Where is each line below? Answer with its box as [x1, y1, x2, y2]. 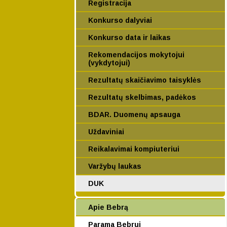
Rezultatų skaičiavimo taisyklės [88, 76, 201, 84]
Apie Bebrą [88, 203, 128, 211]
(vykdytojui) [88, 59, 130, 67]
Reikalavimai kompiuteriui [88, 145, 179, 153]
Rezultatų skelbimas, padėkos [88, 93, 196, 101]
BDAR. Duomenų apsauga [88, 110, 180, 119]
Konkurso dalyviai [88, 16, 152, 24]
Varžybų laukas [88, 162, 141, 170]
